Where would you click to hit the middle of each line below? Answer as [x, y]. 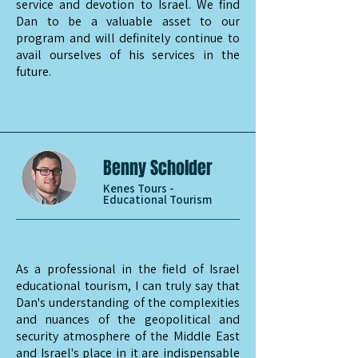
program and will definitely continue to [128, 38]
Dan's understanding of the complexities [128, 302]
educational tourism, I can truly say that [128, 286]
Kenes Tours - [139, 188]
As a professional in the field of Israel [128, 269]
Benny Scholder [158, 168]
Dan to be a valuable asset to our [128, 21]
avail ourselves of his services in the [128, 55]
